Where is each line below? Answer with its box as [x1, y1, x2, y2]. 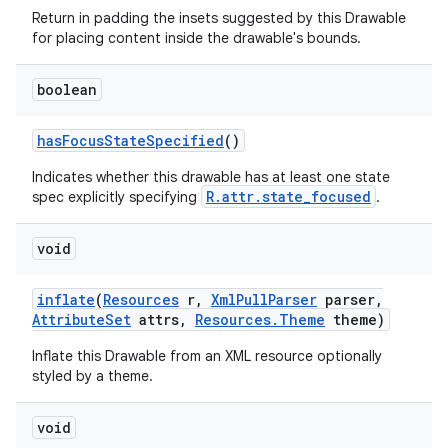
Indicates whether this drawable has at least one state [32, 168, 390, 186]
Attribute [32, 310, 105, 329]
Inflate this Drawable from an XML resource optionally [32, 347, 382, 365]
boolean [37, 80, 97, 99]
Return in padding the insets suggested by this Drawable [32, 9, 406, 27]
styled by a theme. [32, 367, 153, 385]
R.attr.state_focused [206, 187, 371, 206]
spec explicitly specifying [32, 188, 201, 206]
